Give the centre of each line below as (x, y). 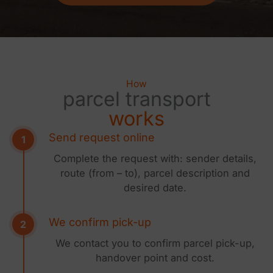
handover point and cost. (155, 258)
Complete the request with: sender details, (155, 159)
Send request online (102, 138)
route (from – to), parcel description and (155, 173)
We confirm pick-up (100, 222)
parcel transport (136, 99)
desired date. (155, 188)
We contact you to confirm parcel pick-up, (155, 243)
